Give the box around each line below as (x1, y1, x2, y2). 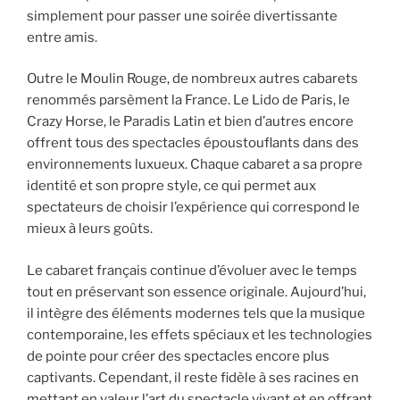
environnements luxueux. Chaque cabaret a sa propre (27, 156, 362, 173)
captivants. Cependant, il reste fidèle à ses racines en (27, 369, 359, 386)
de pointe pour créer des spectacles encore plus (27, 347, 329, 364)
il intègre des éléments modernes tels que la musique (27, 304, 365, 321)
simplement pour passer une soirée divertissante (27, 7, 337, 24)
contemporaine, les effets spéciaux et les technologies (27, 326, 372, 343)
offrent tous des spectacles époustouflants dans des (27, 135, 359, 152)
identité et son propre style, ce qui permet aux (27, 178, 316, 195)
